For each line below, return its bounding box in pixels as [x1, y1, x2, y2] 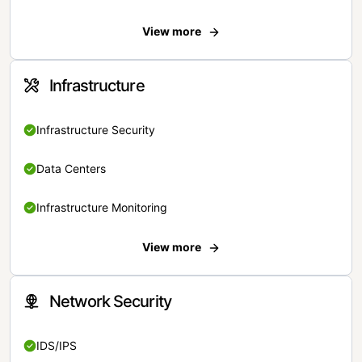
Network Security [49, 292, 171, 312]
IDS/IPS [36, 339, 77, 353]
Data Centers [36, 162, 106, 176]
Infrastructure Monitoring [36, 200, 167, 215]
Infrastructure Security [36, 123, 155, 137]
